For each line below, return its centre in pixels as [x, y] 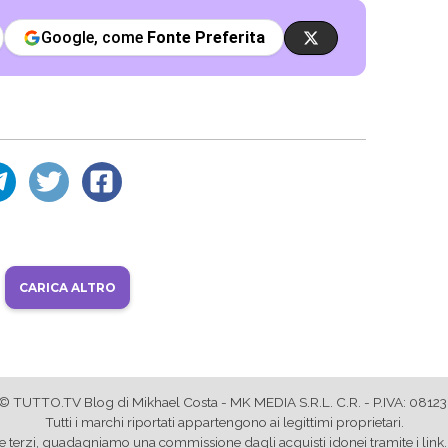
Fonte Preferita [206, 37]
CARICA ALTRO [67, 287]
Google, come [94, 37]
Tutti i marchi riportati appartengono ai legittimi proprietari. [224, 421]
